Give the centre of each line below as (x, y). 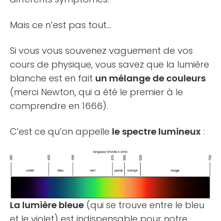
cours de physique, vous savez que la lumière (110, 65)
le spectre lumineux (156, 132)
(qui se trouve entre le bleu (144, 205)
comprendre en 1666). (59, 106)
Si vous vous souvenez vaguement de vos (101, 51)
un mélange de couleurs (150, 78)
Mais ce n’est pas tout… (60, 25)
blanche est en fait (53, 78)
